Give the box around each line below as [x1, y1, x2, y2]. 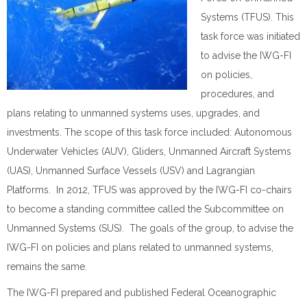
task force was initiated [201, 31, 300, 42]
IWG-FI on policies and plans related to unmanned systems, [7, 242, 273, 253]
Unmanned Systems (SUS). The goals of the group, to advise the [7, 223, 293, 234]
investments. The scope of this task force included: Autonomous [7, 127, 292, 138]
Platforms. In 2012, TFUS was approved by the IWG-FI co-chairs [7, 184, 292, 195]
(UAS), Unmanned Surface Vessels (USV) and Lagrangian [7, 165, 255, 176]
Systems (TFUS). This [201, 12, 294, 23]
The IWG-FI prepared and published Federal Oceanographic [7, 287, 276, 298]
